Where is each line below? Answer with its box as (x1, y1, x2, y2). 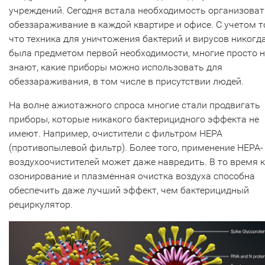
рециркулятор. (9, 199, 73, 210)
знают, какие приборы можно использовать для (9, 62, 222, 73)
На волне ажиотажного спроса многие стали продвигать (9, 99, 260, 111)
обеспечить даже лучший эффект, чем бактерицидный (9, 185, 249, 196)
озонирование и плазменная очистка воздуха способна (9, 170, 255, 182)
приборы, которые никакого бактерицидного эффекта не (9, 114, 259, 125)
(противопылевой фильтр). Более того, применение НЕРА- (9, 142, 263, 153)
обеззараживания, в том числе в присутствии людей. (9, 76, 244, 87)
